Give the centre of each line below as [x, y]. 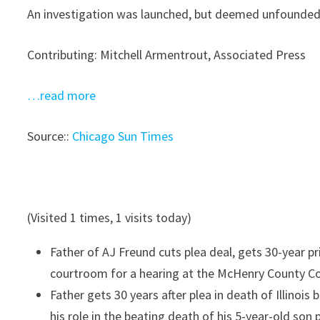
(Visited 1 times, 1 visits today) [110, 217]
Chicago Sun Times [123, 136]
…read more [62, 95]
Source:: [50, 136]
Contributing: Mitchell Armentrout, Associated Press [167, 55]
